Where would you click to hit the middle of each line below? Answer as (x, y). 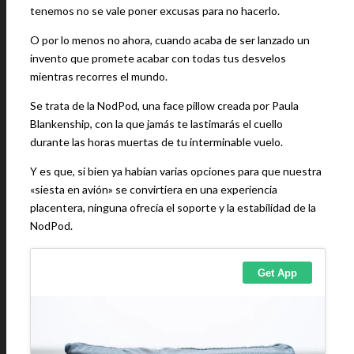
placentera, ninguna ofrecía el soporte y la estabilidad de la (173, 207)
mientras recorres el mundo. (99, 76)
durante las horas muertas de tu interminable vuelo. (156, 142)
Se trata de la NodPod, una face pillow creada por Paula (164, 105)
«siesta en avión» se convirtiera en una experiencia (154, 189)
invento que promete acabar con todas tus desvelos (158, 58)
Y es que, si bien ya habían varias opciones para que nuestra (176, 171)
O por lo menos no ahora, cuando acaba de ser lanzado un (170, 40)
